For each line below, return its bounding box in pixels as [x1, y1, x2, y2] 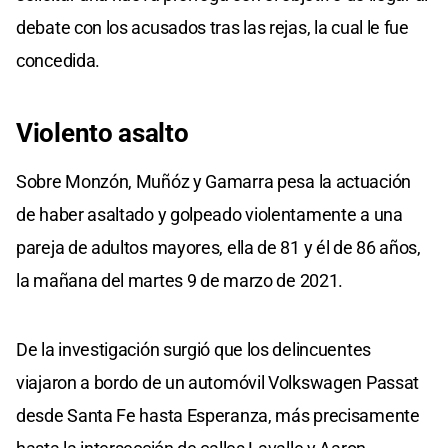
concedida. [16, 49, 100, 71]
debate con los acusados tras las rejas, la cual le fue [16, 16, 409, 38]
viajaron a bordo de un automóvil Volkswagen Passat [16, 371, 420, 393]
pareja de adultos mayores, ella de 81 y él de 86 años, [16, 236, 421, 258]
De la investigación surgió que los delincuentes [16, 338, 371, 360]
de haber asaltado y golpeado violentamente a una [16, 203, 403, 225]
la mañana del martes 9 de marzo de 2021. [16, 269, 344, 291]
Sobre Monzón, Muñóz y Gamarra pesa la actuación [16, 170, 411, 192]
